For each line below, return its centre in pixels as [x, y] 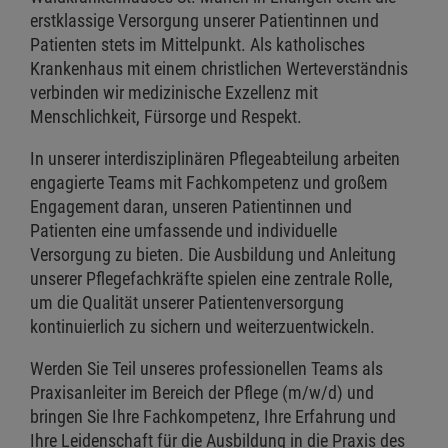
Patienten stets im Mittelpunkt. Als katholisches [197, 45]
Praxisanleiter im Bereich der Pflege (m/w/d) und [202, 393]
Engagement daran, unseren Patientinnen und [191, 207]
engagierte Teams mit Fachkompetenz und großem [209, 183]
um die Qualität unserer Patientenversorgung [187, 303]
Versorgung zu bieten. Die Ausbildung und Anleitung [213, 255]
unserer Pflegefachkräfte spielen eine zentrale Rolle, [211, 279]
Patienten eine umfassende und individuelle [183, 231]
